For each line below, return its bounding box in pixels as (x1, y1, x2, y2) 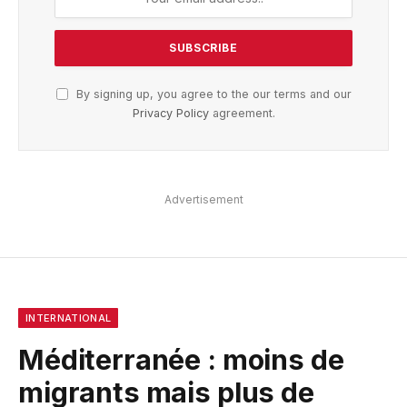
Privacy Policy (132, 105, 209, 120)
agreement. (208, 105, 275, 120)
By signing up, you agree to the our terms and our (72, 86, 352, 101)
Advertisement (164, 192, 243, 206)
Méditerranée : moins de (18, 342, 344, 376)
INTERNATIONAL (25, 311, 112, 324)
